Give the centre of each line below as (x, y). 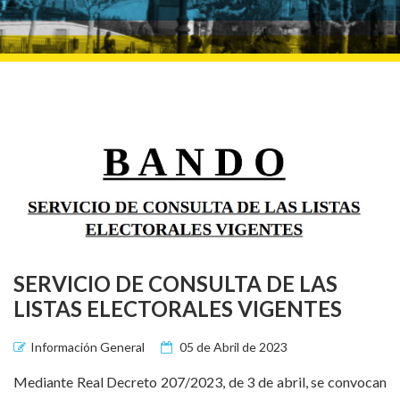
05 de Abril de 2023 (232, 346)
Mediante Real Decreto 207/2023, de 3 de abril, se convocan (200, 381)
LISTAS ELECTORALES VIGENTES (178, 308)
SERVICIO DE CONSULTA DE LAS (175, 283)
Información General (87, 346)
